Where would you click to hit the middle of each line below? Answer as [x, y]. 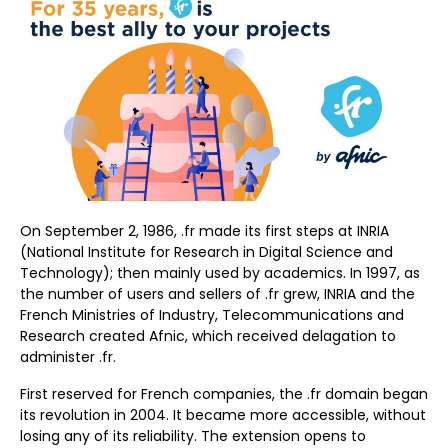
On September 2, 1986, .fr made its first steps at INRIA [204, 231]
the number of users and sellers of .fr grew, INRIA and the [217, 294]
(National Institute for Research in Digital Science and [206, 252]
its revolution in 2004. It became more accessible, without [223, 415]
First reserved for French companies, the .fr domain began [224, 394]
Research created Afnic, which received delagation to [208, 336]
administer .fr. [68, 357]
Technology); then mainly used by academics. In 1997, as [220, 273]
